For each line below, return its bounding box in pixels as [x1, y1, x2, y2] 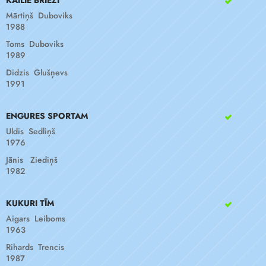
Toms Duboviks [6, 38, 64, 50]
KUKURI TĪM [6, 197, 54, 209]
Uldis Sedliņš [6, 125, 55, 137]
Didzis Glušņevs [6, 66, 68, 78]
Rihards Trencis [6, 241, 64, 253]
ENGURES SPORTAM [6, 110, 88, 122]
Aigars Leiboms [6, 213, 65, 224]
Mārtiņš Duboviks [6, 9, 72, 21]
